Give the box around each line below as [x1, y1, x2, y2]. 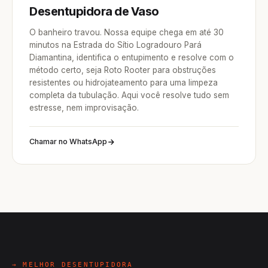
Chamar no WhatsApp [29, 137, 107, 146]
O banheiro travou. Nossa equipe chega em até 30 [29, 28, 224, 37]
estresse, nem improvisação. [29, 103, 139, 112]
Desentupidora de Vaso [29, 4, 159, 19]
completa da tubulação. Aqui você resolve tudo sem [29, 90, 229, 100]
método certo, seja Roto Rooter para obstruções [29, 65, 216, 75]
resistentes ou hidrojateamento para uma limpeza [29, 78, 218, 87]
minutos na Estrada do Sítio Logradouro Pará [29, 40, 202, 50]
